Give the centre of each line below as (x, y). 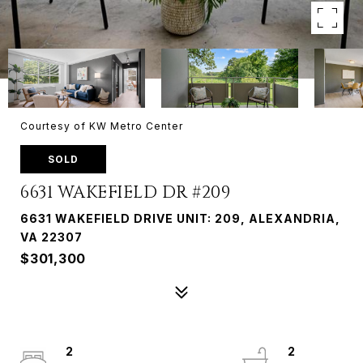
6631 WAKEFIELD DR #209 (125, 193)
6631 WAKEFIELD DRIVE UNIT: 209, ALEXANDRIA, (180, 218)
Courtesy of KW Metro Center (102, 126)
